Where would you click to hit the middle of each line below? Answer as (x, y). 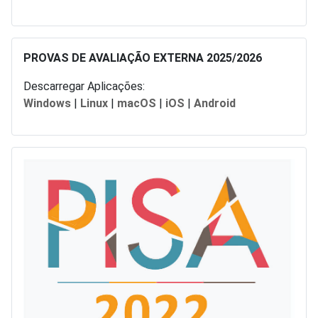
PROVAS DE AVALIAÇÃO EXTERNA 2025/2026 (143, 58)
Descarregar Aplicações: (84, 87)
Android (215, 104)
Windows (47, 104)
